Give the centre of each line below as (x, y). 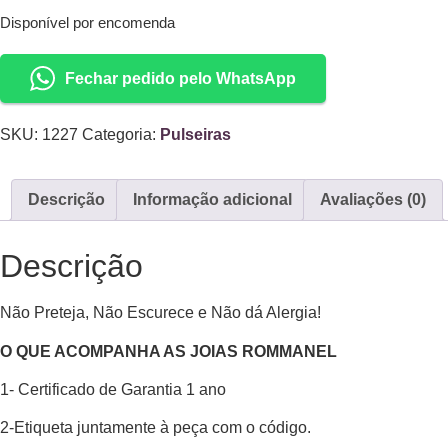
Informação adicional (212, 200)
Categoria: (121, 135)
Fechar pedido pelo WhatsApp (180, 78)
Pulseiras (195, 135)
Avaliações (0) (373, 200)
